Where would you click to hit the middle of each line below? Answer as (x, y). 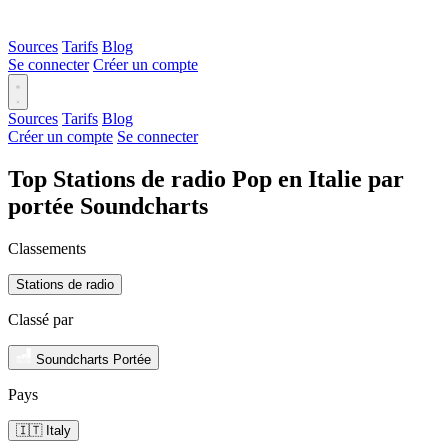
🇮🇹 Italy (43, 430)
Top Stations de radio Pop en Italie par (206, 178)
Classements (47, 248)
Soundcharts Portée (93, 359)
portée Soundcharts (108, 205)
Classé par (40, 319)
